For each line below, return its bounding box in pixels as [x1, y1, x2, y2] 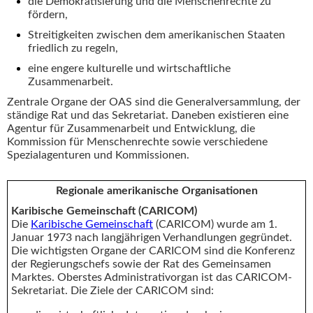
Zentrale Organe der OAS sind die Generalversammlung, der [7, 96, 300, 108]
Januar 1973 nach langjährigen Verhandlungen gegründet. [11, 231, 292, 243]
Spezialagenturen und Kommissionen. [7, 149, 189, 161]
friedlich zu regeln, [28, 42, 118, 54]
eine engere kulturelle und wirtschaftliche [28, 62, 231, 74]
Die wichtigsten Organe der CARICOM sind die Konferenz [11, 245, 295, 256]
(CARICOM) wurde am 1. [153, 218, 277, 230]
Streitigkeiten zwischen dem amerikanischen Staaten [28, 29, 285, 41]
